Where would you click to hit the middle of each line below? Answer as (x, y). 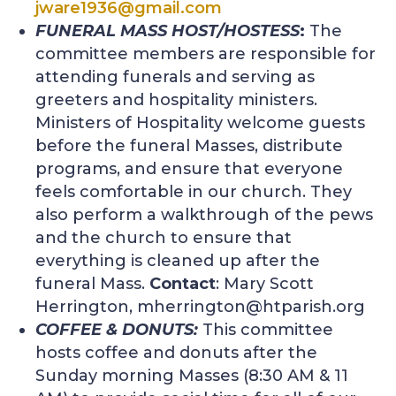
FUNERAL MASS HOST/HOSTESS (168, 31)
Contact (183, 284)
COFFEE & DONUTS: (119, 330)
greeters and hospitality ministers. (177, 100)
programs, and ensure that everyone (190, 169)
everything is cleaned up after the (178, 261)
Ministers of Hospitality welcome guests (201, 123)
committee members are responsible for (206, 54)
